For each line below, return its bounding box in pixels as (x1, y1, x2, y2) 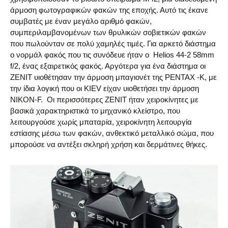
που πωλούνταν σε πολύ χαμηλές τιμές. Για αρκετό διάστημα (10, 39, 216, 48)
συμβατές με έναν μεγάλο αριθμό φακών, (10, 16, 152, 25)
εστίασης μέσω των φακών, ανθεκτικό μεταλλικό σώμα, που (10, 128, 214, 137)
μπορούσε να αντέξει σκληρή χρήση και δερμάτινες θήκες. (10, 139, 207, 149)
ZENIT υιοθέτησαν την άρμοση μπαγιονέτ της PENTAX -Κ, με (10, 72, 217, 81)
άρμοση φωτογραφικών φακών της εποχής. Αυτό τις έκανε (10, 5, 208, 14)
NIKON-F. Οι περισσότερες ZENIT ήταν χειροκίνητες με (10, 95, 198, 104)
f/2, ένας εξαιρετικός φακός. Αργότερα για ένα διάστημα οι (10, 61, 206, 70)
